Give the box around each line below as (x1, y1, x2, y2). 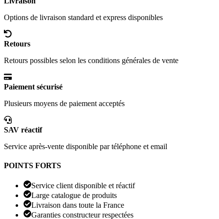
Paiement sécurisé (4, 82, 63, 91)
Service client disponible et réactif (31, 181, 135, 190)
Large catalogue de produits (31, 191, 117, 200)
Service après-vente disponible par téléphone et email (4, 142, 167, 151)
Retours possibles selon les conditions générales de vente (4, 56, 178, 65)
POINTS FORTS (4, 161, 61, 170)
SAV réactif (4, 125, 42, 134)
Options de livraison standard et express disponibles (4, 13, 163, 22)
